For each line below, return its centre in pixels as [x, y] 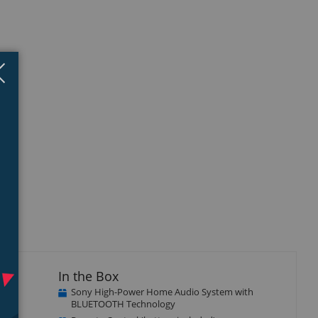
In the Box [88, 276]
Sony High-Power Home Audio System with [162, 291]
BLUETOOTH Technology [123, 303]
